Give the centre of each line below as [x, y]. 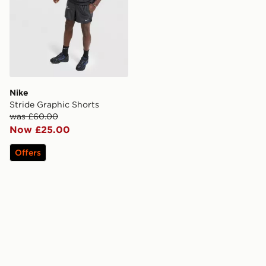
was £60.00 [34, 116]
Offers [28, 152]
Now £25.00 [40, 129]
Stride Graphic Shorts [54, 104]
